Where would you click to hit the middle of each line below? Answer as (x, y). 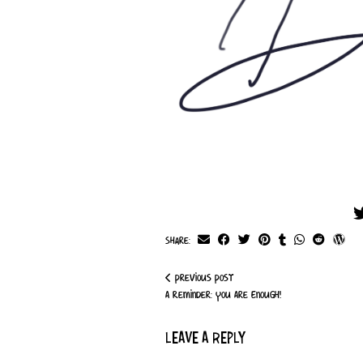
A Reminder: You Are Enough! (223, 295)
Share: (179, 241)
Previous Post (203, 278)
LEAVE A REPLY (205, 340)
